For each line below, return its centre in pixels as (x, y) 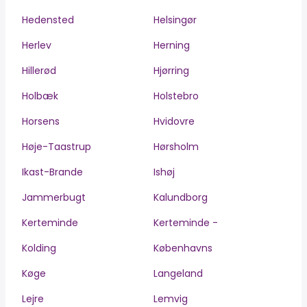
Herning (172, 45)
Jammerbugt (54, 197)
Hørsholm (176, 147)
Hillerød (39, 71)
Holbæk (40, 96)
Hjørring (171, 71)
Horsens (41, 121)
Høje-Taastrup (57, 147)
